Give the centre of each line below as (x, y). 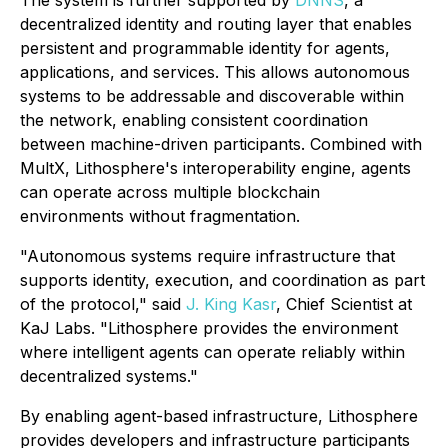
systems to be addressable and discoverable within (212, 96)
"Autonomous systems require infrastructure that (207, 256)
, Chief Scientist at (344, 304)
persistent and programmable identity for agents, (205, 48)
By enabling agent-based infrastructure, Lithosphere (219, 416)
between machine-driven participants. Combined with (221, 144)
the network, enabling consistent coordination (194, 120)
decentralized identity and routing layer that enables (216, 24)
